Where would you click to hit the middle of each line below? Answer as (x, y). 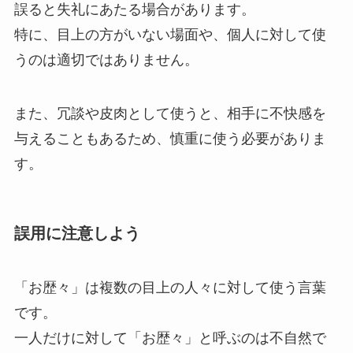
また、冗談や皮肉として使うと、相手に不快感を (170, 113)
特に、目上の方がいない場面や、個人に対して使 (170, 34)
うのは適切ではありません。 (106, 59)
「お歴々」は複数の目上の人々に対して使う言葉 (170, 288)
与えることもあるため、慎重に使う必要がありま (170, 138)
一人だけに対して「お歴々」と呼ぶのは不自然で (170, 338)
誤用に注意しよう (77, 233)
